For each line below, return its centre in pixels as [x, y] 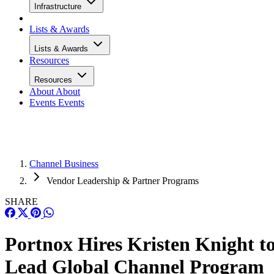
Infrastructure [59, 6]
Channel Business [64, 164]
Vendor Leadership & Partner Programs [123, 181]
